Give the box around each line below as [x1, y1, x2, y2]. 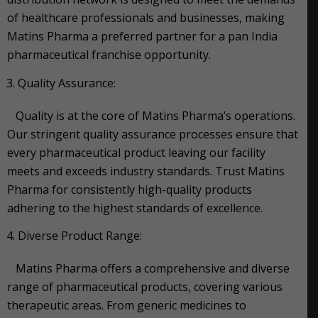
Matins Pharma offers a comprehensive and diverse [7, 261, 290, 277]
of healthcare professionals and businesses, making [7, 10, 285, 26]
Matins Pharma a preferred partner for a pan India [7, 28, 278, 45]
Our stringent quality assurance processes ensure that [7, 126, 298, 142]
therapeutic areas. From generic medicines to [7, 297, 246, 314]
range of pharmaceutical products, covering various [7, 279, 283, 295]
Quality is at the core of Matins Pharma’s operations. [7, 107, 295, 124]
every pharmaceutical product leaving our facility [7, 144, 265, 160]
